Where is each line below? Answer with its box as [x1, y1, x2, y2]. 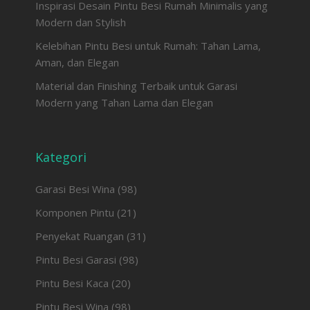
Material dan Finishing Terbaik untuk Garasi [35, 78, 237, 93]
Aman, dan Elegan [35, 55, 119, 69]
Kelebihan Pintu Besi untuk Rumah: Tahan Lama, [35, 38, 261, 53]
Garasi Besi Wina [35, 181, 115, 196]
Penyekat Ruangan [35, 228, 124, 243]
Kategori [35, 148, 86, 165]
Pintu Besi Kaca [35, 275, 109, 290]
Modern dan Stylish [35, 15, 126, 29]
